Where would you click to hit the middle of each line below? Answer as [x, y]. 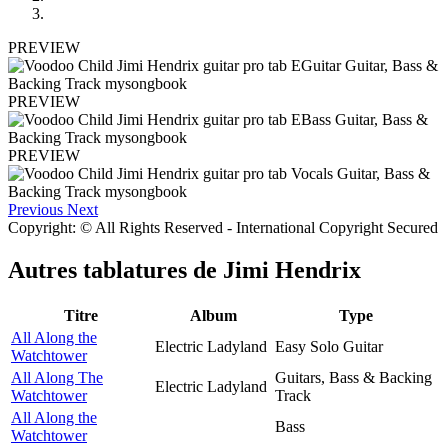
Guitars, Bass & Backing [353, 377]
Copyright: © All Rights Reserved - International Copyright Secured [223, 227]
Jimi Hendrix [292, 269]
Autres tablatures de [115, 269]
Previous [35, 209]
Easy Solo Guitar [329, 346]
